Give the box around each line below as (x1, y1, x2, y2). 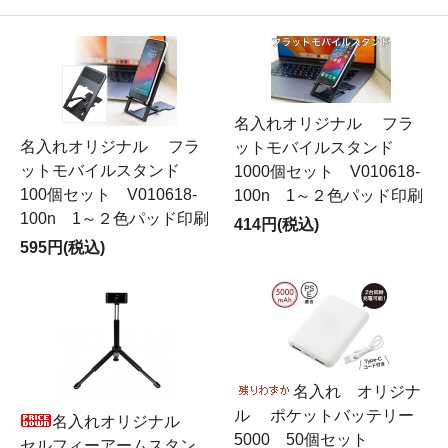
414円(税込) (234, 216, 319, 233)
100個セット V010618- (20, 186, 197, 203)
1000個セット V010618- (234, 163, 420, 180)
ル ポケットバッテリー (234, 407, 414, 424)
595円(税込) (20, 239, 105, 256)
